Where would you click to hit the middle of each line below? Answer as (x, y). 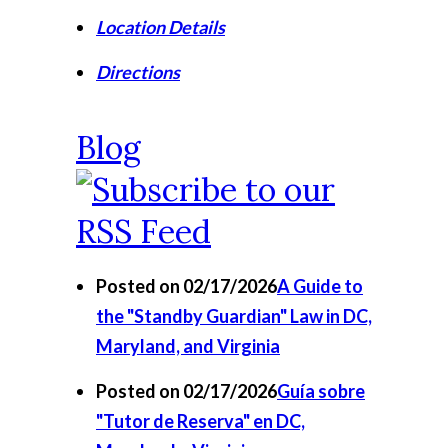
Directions (138, 72)
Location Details (160, 27)
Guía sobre (321, 391)
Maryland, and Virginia (188, 346)
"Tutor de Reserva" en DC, (200, 421)
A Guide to (320, 286)
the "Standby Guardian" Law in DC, (234, 316)
